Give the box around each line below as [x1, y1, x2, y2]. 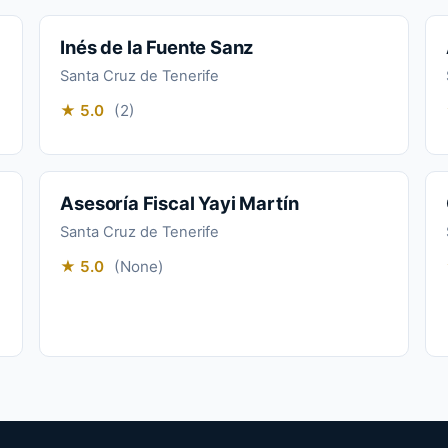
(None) [113, 257, 164, 277]
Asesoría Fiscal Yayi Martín [60, 191, 299, 214]
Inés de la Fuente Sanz [60, 35, 255, 58]
